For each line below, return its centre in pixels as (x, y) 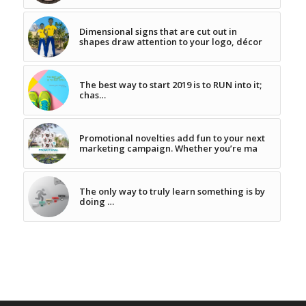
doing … (96, 201)
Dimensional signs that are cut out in (158, 31)
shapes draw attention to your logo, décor (170, 41)
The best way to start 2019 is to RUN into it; (170, 84)
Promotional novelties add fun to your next (172, 138)
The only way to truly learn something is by (172, 191)
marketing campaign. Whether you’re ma (168, 148)
